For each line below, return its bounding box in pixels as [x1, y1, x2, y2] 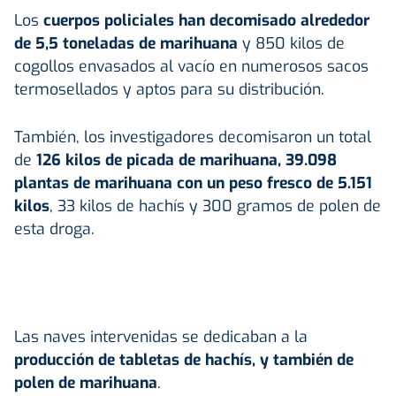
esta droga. [14, 217, 95, 240]
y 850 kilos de [238, 32, 345, 54]
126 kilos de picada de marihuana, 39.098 [36, 148, 337, 171]
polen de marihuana [14, 371, 157, 393]
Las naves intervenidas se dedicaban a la [14, 325, 308, 347]
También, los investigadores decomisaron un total [14, 126, 371, 148]
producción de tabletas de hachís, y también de [14, 348, 354, 370]
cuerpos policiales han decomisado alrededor [39, 9, 369, 31]
